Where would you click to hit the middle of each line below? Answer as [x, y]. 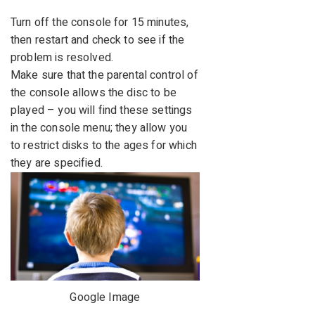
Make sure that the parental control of [104, 76]
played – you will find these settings [102, 111]
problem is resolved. [62, 58]
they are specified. [57, 163]
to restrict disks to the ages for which [104, 146]
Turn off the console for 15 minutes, [100, 23]
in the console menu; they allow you [99, 128]
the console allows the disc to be [94, 93]
